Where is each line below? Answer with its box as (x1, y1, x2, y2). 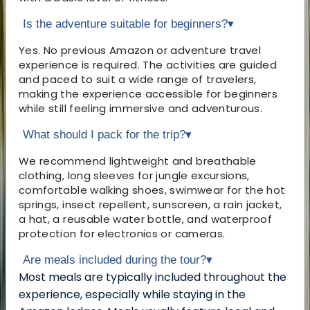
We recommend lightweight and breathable (19, 154, 257, 169)
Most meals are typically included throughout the (19, 269, 286, 286)
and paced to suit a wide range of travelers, (19, 72, 257, 87)
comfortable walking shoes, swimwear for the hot (19, 183, 286, 198)
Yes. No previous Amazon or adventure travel (19, 43, 262, 58)
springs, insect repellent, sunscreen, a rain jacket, (19, 197, 282, 212)
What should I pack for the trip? (23, 128, 185, 142)
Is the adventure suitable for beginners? (23, 17, 228, 31)
